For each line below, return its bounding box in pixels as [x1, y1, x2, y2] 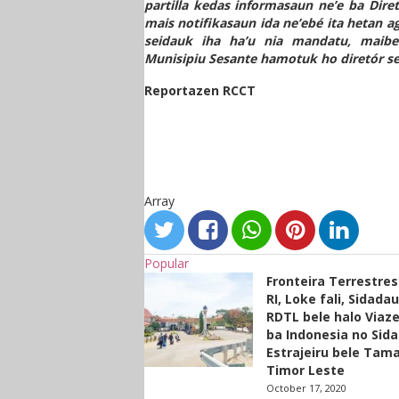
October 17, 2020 [265, 381, 346, 395]
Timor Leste [265, 362, 345, 379]
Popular [144, 255, 189, 272]
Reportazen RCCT [144, 82, 256, 99]
